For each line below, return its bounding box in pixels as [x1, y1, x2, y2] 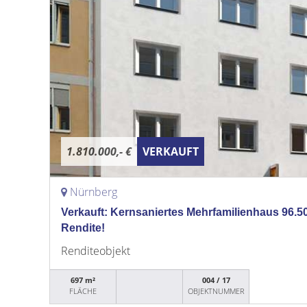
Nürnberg [70, 184, 117, 199]
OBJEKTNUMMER [187, 286, 245, 296]
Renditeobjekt [61, 243, 130, 258]
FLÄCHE [69, 286, 97, 296]
